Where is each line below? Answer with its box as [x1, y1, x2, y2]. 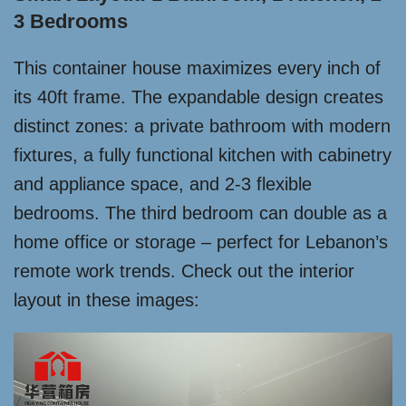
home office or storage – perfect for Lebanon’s [14, 232, 388, 252]
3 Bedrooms [14, 10, 128, 33]
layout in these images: [14, 290, 199, 310]
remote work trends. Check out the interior [14, 261, 354, 281]
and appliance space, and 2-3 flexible [14, 174, 312, 194]
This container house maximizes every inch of [14, 58, 381, 78]
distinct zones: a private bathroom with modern [14, 116, 391, 136]
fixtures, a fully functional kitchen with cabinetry [14, 145, 391, 165]
